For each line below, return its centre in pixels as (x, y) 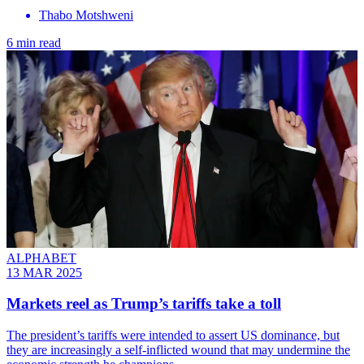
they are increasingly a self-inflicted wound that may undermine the (178, 350)
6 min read (34, 42)
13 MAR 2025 (44, 272)
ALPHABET (41, 258)
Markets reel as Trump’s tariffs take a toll (144, 304)
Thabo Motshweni (86, 15)
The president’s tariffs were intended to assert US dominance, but (173, 336)
